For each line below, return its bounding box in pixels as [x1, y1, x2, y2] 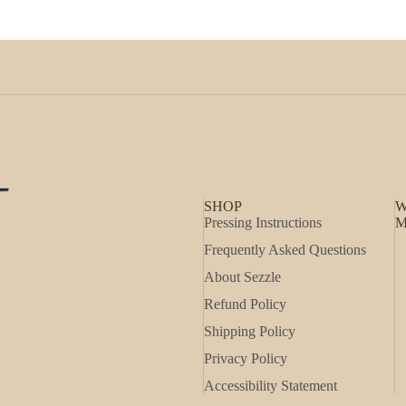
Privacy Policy [204, 350, 287, 366]
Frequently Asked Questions [204, 241, 366, 257]
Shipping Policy [204, 323, 295, 339]
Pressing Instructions [204, 214, 322, 230]
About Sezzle [204, 268, 281, 285]
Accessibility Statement [204, 377, 337, 393]
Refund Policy [204, 295, 286, 312]
